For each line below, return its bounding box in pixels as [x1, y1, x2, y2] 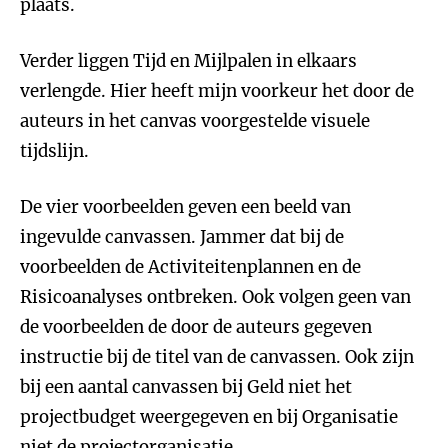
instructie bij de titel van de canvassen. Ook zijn [20, 346, 414, 368]
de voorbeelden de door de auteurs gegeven [20, 316, 372, 338]
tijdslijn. [20, 140, 89, 162]
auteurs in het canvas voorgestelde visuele [20, 110, 370, 132]
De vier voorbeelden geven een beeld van [20, 196, 351, 218]
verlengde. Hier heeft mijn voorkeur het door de [20, 80, 414, 102]
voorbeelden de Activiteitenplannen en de [20, 256, 361, 278]
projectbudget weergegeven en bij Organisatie [20, 406, 398, 428]
